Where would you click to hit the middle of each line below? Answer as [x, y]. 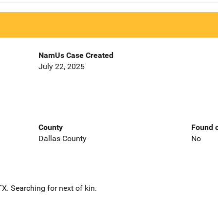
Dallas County [62, 138]
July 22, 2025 [61, 67]
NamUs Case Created [76, 55]
